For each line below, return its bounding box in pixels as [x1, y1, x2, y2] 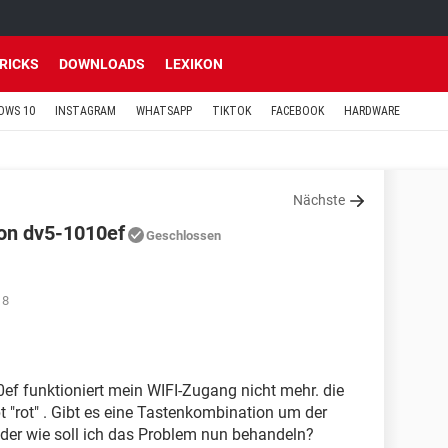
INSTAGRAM [55, 104, 116, 118]
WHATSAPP [136, 104, 192, 118]
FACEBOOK [271, 104, 324, 118]
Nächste [293, 192, 345, 208]
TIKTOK [212, 104, 251, 118]
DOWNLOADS [59, 56, 145, 72]
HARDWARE [344, 104, 400, 118]
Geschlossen [146, 228, 221, 243]
